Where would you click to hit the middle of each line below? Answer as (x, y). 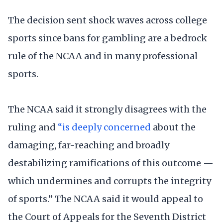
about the (173, 127)
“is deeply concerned (104, 127)
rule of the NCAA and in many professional (103, 56)
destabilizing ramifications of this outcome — (111, 163)
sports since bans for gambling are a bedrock (108, 38)
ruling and (33, 127)
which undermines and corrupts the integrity (110, 181)
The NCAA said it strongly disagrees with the (107, 110)
